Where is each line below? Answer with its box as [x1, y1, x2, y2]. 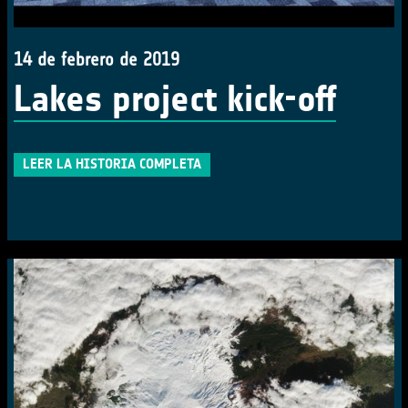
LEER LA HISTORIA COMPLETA [23, 156, 201, 172]
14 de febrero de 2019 [14, 48, 179, 70]
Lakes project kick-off [14, 77, 336, 121]
